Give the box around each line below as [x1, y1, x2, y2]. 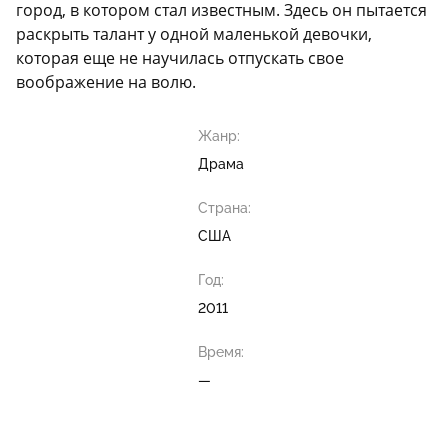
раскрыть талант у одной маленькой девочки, [16, 23, 372, 46]
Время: [197, 344, 244, 361]
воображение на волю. [16, 71, 196, 94]
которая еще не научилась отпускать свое [16, 47, 344, 70]
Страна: [197, 200, 251, 217]
